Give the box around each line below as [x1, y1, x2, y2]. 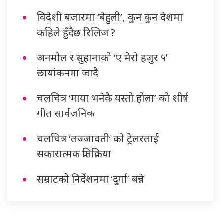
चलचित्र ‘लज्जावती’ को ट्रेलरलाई [37, 131, 159, 146]
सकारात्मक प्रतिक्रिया [37, 147, 111, 161]
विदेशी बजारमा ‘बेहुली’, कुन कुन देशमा [37, 10, 183, 24]
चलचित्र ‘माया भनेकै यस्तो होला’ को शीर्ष [37, 91, 188, 105]
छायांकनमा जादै [37, 66, 98, 80]
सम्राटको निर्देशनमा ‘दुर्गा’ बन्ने [37, 172, 144, 186]
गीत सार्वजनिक [37, 106, 95, 120]
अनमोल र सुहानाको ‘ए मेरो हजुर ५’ [37, 50, 168, 65]
